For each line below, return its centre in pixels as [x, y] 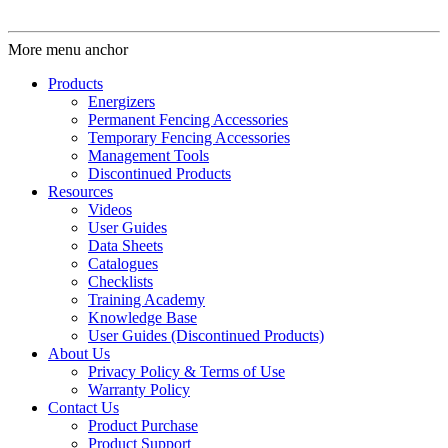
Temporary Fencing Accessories [189, 138]
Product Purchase [143, 426]
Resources [80, 192]
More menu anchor [68, 50]
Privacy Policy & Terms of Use [186, 372]
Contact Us [83, 408]
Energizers [121, 102]
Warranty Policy [139, 390]
